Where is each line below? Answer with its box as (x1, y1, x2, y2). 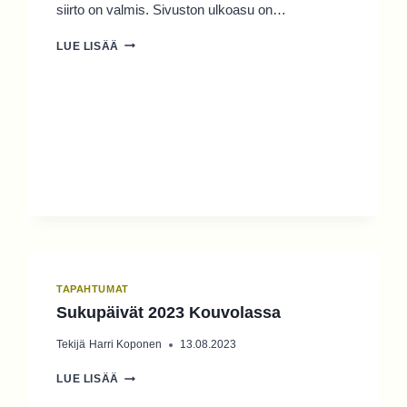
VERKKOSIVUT (117, 52, 203, 65)
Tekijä (56, 338, 86, 352)
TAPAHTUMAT (56, 283, 129, 294)
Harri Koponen (88, 338, 162, 352)
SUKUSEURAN (117, 35, 203, 48)
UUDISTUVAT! (117, 69, 197, 83)
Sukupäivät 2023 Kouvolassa (56, 303, 282, 323)
